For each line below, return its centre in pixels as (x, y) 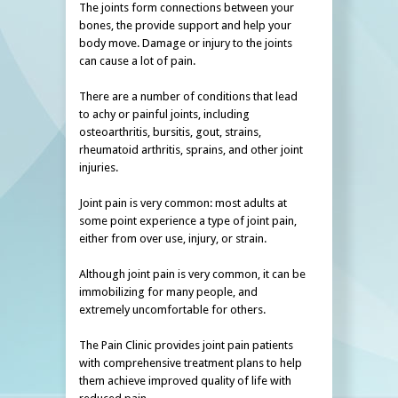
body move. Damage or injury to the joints (186, 43)
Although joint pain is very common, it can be (192, 274)
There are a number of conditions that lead (188, 96)
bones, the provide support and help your (185, 25)
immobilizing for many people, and (168, 291)
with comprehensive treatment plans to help (191, 362)
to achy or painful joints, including (164, 114)
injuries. (99, 167)
